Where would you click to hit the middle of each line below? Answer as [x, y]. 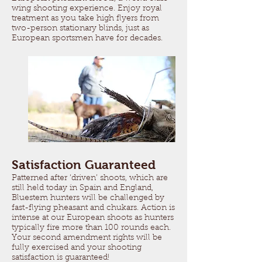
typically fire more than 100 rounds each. [91, 228]
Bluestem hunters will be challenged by [88, 198]
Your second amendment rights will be [87, 238]
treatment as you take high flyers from [85, 19]
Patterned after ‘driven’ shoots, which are [90, 178]
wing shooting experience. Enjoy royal [87, 9]
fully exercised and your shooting [77, 248]
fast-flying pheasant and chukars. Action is [93, 208]
